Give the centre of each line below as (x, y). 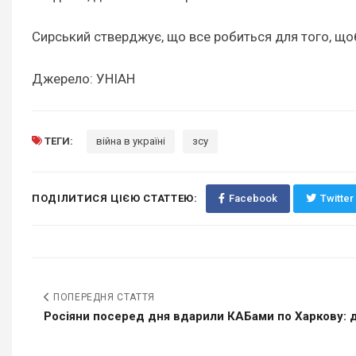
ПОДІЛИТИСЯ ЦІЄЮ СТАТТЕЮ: (115, 198)
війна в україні (131, 141)
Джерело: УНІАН (83, 78)
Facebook (253, 198)
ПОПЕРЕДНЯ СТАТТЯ (103, 297)
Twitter (337, 198)
